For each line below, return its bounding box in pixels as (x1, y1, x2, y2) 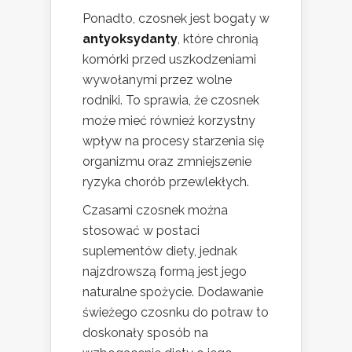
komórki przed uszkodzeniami (82, 52, 256, 68)
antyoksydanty (82, 31, 178, 47)
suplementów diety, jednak (82, 244, 237, 259)
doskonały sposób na (82, 325, 208, 341)
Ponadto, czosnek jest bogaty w (82, 11, 269, 27)
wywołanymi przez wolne (82, 72, 232, 88)
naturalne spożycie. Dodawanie (82, 284, 263, 300)
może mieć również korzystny (82, 113, 255, 129)
